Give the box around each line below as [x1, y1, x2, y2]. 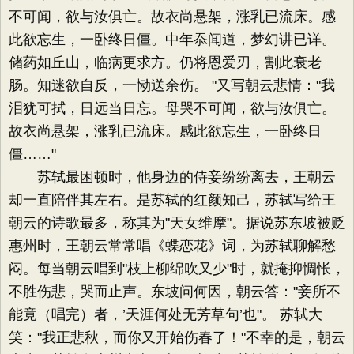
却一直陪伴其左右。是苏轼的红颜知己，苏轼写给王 [9, 192, 336, 208]
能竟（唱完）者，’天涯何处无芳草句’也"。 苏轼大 [9, 307, 322, 322]
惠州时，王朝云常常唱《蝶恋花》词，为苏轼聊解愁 [9, 238, 336, 254]
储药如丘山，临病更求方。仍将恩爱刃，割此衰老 [9, 55, 322, 70]
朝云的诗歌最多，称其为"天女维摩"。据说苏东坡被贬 [9, 215, 345, 231]
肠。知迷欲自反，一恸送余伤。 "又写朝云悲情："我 [9, 77, 335, 93]
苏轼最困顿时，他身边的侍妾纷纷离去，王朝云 [9, 169, 336, 185]
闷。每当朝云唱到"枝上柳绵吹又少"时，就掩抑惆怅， [9, 261, 345, 277]
